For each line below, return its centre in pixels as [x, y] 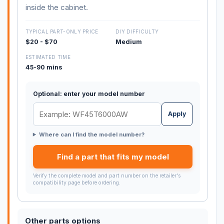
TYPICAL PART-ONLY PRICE [62, 32]
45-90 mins [44, 67]
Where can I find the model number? [91, 134]
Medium [129, 42]
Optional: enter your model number [89, 94]
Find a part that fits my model [113, 156]
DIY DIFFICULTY [137, 32]
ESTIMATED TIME [48, 57]
